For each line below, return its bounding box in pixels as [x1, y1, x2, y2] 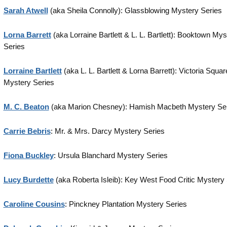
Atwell [25, 6, 48, 15]
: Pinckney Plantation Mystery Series [64, 200, 187, 208]
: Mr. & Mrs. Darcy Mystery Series [50, 127, 165, 135]
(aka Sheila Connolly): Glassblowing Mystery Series [48, 6, 222, 15]
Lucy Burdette [3, 175, 54, 184]
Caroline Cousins [3, 200, 65, 208]
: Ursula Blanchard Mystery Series [53, 151, 168, 160]
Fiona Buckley [3, 151, 54, 160]
